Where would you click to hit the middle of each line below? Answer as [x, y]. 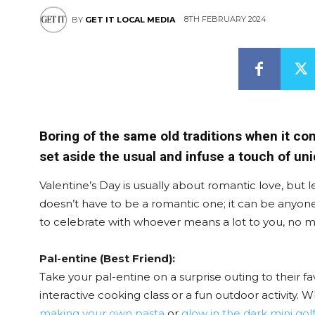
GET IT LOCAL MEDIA [130, 20]
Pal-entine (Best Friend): [107, 258]
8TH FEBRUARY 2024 [225, 19]
